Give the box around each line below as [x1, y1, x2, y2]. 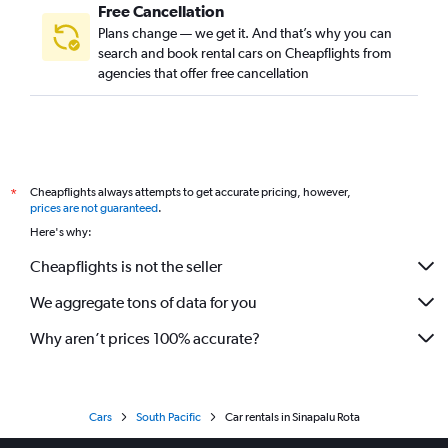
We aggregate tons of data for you [30, 292, 257, 312]
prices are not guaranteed [30, 201, 158, 215]
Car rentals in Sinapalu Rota [224, 410, 360, 424]
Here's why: [30, 225, 92, 239]
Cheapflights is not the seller [30, 256, 222, 276]
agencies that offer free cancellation [98, 65, 309, 81]
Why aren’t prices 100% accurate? [30, 328, 260, 348]
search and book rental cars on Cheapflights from [98, 45, 391, 61]
